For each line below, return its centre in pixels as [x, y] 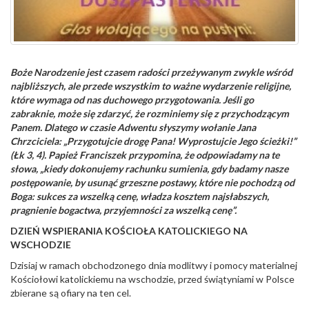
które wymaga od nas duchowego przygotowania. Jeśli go [132, 100]
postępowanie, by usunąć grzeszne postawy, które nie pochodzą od [152, 183]
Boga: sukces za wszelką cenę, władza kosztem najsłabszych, [140, 197]
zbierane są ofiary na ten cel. [71, 293]
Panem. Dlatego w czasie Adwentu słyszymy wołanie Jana [133, 128]
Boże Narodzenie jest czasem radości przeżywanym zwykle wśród [151, 72]
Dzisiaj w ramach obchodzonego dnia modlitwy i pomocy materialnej [154, 266]
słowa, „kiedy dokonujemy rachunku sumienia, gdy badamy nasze [149, 169]
